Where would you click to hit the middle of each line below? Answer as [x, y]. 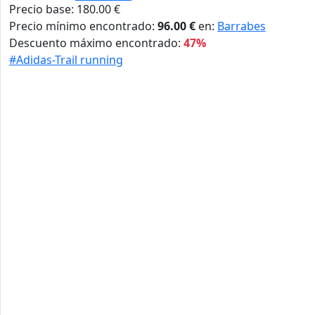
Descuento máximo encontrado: [96, 43]
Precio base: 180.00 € [65, 9]
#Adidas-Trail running [66, 60]
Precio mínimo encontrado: [83, 26]
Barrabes [242, 26]
